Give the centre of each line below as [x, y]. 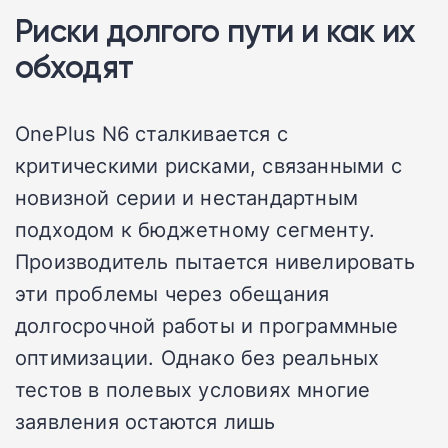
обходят [74, 67]
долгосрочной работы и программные [207, 325]
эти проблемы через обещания [172, 293]
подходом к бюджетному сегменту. [195, 229]
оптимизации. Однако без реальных [197, 357]
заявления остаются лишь [145, 421]
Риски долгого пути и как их [215, 31]
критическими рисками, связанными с [208, 165]
